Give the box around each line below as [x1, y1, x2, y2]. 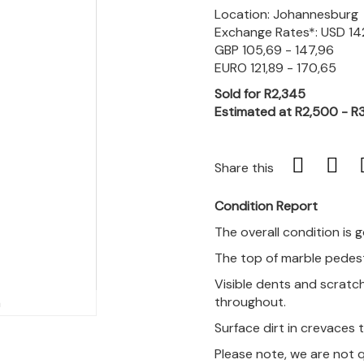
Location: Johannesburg [214, 6, 358, 23]
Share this [214, 159, 274, 176]
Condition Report [214, 197, 318, 214]
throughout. [214, 293, 286, 310]
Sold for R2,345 [214, 85, 305, 102]
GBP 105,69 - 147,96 [214, 41, 334, 58]
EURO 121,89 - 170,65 [214, 59, 336, 76]
